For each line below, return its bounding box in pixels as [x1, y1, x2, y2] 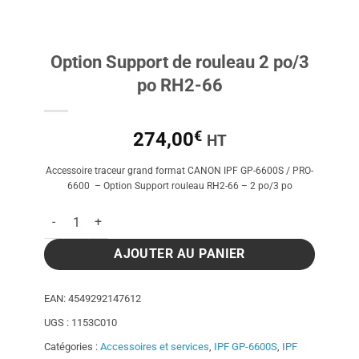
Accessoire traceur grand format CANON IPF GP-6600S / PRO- [46, 165, 313, 176]
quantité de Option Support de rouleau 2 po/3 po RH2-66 [43, 208, 330, 222]
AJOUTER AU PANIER [114, 246, 245, 261]
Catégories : [44, 340, 100, 353]
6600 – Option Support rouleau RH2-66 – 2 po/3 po [67, 180, 292, 192]
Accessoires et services [100, 340, 209, 353]
